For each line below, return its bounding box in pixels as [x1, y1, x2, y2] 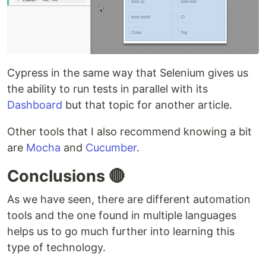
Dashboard [7, 99, 62, 112]
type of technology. [7, 241, 106, 254]
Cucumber [85, 141, 137, 154]
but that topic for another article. [62, 99, 232, 112]
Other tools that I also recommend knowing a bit [7, 125, 252, 138]
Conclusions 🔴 [7, 166, 125, 186]
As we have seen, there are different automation [7, 193, 251, 206]
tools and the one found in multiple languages [7, 209, 236, 222]
